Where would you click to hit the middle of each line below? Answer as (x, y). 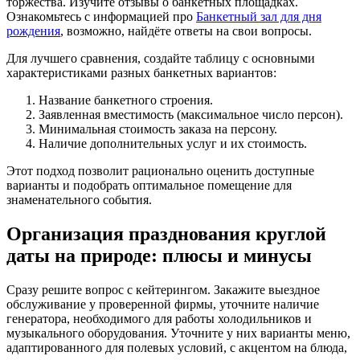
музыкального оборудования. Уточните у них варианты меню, (178, 333)
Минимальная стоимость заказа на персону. (158, 129)
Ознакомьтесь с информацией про (101, 16)
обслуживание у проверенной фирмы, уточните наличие (163, 304)
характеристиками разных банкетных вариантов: (141, 72)
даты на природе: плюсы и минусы (159, 255)
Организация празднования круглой (166, 233)
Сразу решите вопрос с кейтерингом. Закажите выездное (163, 289)
